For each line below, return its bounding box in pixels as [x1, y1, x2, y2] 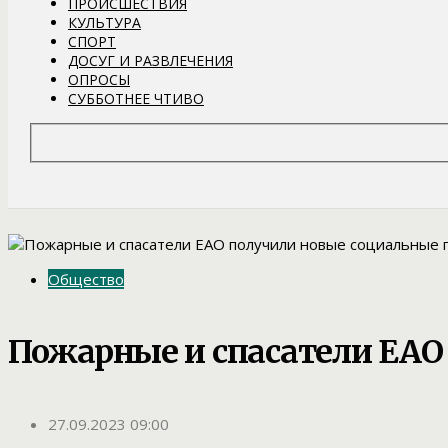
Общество [48, 269, 124, 290]
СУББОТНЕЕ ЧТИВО [68, 88, 204, 108]
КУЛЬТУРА [68, 12, 141, 32]
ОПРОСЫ [68, 69, 130, 89]
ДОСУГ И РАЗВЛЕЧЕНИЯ [68, 50, 233, 70]
